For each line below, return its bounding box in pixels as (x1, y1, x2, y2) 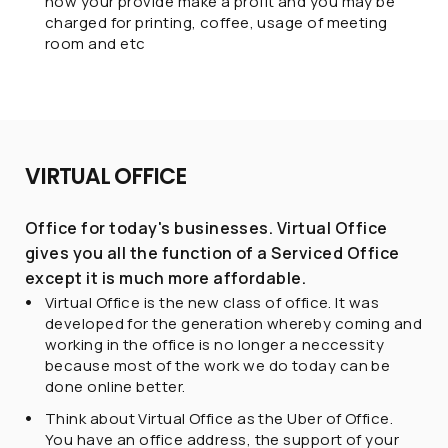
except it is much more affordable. (25, 267, 307, 289)
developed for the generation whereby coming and (45, 313, 423, 334)
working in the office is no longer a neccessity (45, 334, 385, 355)
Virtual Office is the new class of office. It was (45, 292, 380, 313)
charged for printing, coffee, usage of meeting (45, 12, 388, 33)
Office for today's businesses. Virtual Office (25, 217, 388, 239)
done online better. (45, 376, 186, 397)
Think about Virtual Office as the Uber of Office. (45, 408, 394, 429)
